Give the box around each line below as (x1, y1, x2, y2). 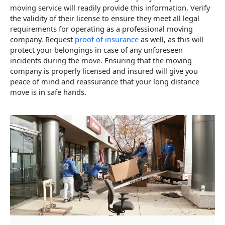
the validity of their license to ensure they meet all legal (10, 13, 199, 24)
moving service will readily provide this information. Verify (10, 3, 210, 13)
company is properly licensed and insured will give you (10, 66, 198, 76)
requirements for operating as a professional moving (10, 24, 193, 34)
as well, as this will (139, 34, 203, 45)
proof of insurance (75, 34, 139, 45)
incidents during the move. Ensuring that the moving (10, 55, 192, 66)
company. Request (10, 34, 75, 45)
